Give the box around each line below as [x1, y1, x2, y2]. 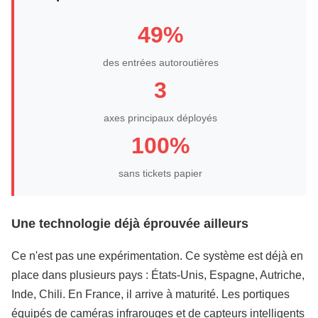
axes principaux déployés [104, 112, 217, 124]
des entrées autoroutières [102, 57, 219, 68]
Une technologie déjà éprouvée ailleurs [11, 216, 248, 231]
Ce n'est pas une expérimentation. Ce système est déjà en [11, 250, 303, 262]
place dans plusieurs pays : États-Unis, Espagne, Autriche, [11, 269, 305, 281]
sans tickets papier [119, 168, 202, 179]
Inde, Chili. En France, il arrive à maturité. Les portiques [11, 288, 290, 300]
